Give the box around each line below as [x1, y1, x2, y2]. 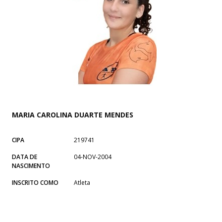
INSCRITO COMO [12, 178, 58, 187]
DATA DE [12, 152, 37, 161]
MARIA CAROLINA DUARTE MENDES [12, 110, 133, 119]
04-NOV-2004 [74, 152, 111, 161]
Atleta [74, 178, 90, 187]
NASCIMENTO [12, 161, 50, 170]
